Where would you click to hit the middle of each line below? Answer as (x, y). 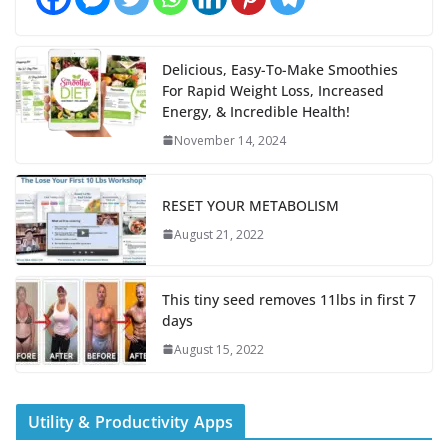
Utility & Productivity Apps (131, 421)
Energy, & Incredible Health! (256, 111)
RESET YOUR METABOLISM (250, 205)
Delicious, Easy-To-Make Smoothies (280, 69)
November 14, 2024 (230, 140)
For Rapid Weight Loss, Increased (273, 90)
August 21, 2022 (219, 234)
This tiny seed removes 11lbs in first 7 (289, 299)
